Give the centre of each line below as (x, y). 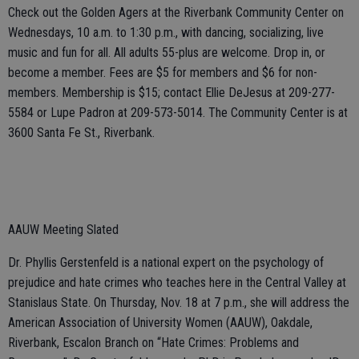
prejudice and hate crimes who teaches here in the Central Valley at (177, 282)
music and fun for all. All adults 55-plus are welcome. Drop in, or (167, 52)
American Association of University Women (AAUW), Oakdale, (160, 322)
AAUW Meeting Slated (63, 229)
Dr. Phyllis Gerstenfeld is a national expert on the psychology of (166, 262)
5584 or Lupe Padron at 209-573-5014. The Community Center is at (178, 112)
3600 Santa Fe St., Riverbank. (81, 132)
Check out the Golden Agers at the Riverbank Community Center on (176, 12)
